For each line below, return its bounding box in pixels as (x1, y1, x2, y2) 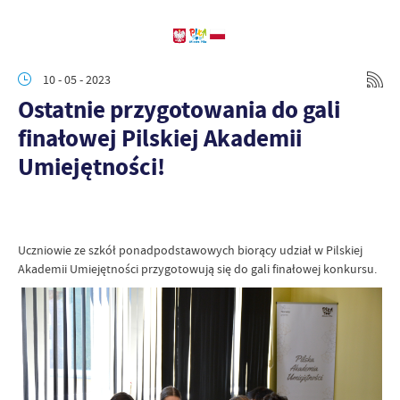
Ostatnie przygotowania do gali (18, 93, 340, 126)
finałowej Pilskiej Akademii (18, 121, 302, 154)
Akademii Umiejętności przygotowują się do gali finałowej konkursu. (18, 261, 377, 277)
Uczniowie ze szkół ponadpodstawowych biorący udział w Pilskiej (18, 242, 362, 258)
